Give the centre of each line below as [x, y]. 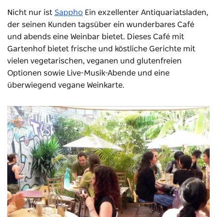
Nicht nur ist [30, 12]
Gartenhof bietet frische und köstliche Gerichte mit [101, 49]
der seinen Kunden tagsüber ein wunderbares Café [101, 24]
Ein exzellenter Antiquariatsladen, [147, 12]
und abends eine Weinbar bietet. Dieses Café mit [96, 37]
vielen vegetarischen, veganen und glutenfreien [94, 61]
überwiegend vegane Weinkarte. [66, 85]
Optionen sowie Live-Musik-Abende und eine [88, 73]
